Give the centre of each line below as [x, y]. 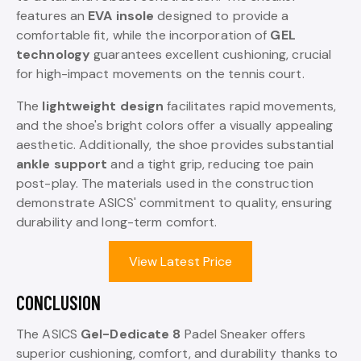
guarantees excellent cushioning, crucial [211, 54]
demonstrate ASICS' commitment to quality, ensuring [174, 202]
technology [53, 54]
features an [52, 15]
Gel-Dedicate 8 [131, 334]
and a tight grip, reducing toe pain [210, 164]
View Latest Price [180, 261]
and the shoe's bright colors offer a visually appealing [175, 125]
